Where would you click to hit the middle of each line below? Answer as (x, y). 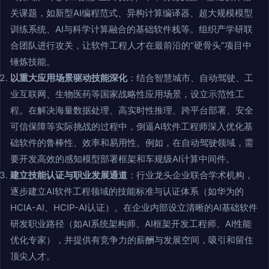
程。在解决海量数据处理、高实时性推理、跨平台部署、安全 (132, 110)
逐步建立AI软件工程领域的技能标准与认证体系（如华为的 (127, 191)
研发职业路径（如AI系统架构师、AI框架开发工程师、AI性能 (131, 223)
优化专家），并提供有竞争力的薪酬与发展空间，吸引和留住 (132, 240)
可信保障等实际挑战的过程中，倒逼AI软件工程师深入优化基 (131, 126)
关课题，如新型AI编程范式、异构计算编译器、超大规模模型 (131, 13)
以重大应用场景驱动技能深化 (69, 77)
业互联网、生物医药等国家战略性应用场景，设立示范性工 (127, 94)
